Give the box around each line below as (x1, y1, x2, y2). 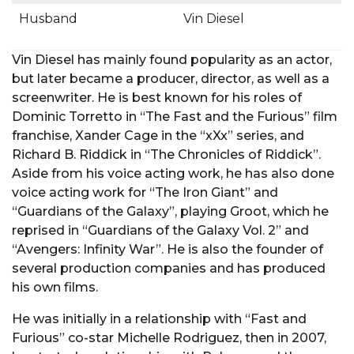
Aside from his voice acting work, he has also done (12, 166, 334, 182)
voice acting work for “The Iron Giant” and (12, 185, 278, 201)
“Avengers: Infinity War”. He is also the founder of (12, 242, 323, 258)
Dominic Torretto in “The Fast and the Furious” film (12, 109, 337, 125)
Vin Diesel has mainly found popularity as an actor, (12, 52, 332, 68)
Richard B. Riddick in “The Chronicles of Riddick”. (12, 147, 321, 163)
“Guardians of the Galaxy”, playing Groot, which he (12, 204, 329, 220)
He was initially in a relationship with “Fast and (12, 311, 307, 327)
